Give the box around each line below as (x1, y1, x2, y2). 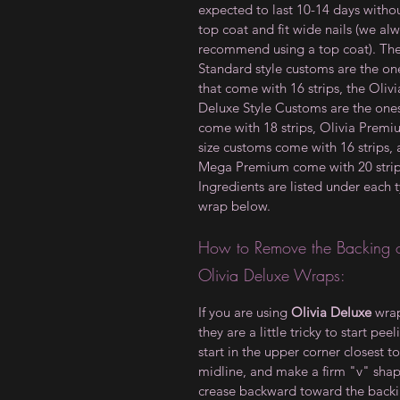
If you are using (198, 304, 291, 321)
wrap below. (198, 197, 271, 214)
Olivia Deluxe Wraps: (198, 264, 346, 286)
